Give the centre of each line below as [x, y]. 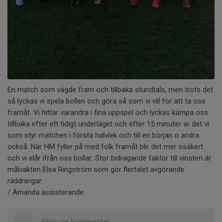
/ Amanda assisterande [46, 193]
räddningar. [25, 181]
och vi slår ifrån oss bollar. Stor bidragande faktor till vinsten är [109, 158]
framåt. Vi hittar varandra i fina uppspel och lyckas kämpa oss [108, 113]
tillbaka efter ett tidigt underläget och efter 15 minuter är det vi [108, 124]
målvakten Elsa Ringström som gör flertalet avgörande [96, 170]
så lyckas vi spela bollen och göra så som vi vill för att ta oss [107, 101]
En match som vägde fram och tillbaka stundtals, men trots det [110, 90]
